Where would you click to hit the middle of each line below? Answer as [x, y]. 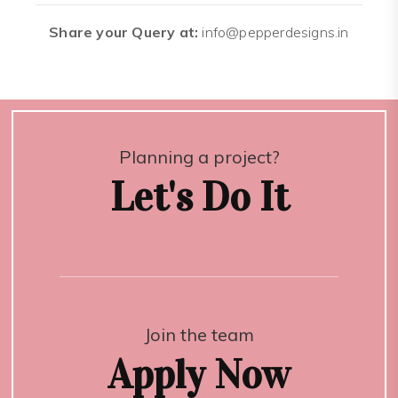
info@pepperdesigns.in [274, 32]
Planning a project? [199, 156]
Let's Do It [199, 197]
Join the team [199, 334]
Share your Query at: [124, 32]
